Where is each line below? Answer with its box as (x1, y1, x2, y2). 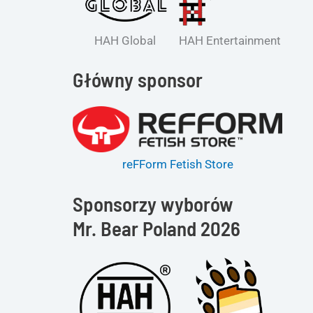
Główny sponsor (73, 67, 203, 92)
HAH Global (94, 33, 156, 48)
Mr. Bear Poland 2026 (73, 215, 240, 240)
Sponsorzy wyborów (73, 191, 233, 216)
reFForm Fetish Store (122, 157, 233, 172)
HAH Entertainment (179, 33, 281, 48)
